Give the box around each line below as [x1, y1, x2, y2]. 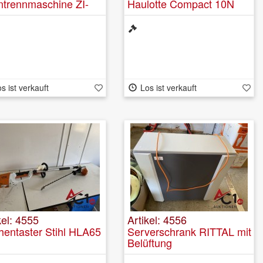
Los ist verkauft [140, 81, 197, 93]
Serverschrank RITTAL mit [127, 223, 251, 239]
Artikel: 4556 [127, 211, 187, 227]
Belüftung [127, 234, 172, 250]
